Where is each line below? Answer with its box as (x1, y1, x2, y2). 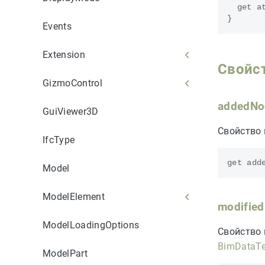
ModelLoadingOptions (43, 219, 140, 231)
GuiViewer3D (43, 105, 99, 117)
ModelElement (43, 190, 105, 202)
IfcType (43, 134, 75, 146)
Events (43, 20, 72, 32)
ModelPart (43, 247, 88, 259)
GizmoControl (43, 77, 102, 89)
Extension (43, 49, 85, 60)
